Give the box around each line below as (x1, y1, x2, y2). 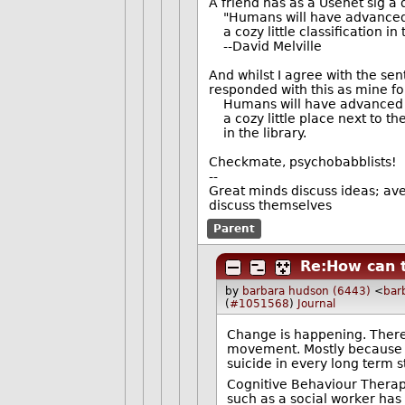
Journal (297, 297, 336, 310)
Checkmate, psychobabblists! (208, 155, 397, 170)
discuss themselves (208, 198, 332, 213)
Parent (213, 222, 256, 235)
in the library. (208, 126, 306, 141)
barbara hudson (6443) (242, 284, 372, 297)
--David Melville (208, 39, 322, 54)
